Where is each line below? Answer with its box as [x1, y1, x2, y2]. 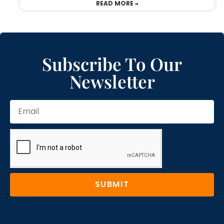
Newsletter [69, 69, 155, 93]
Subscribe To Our [42, 51, 182, 75]
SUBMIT [94, 178, 129, 190]
